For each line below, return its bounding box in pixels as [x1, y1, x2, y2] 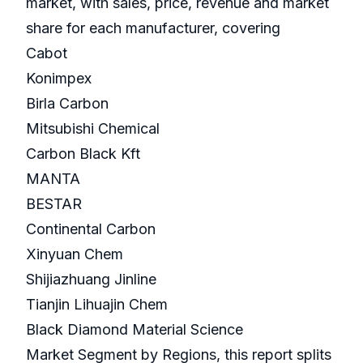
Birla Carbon [26, 95, 113, 113]
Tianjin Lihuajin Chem [26, 296, 172, 314]
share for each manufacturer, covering [26, 19, 284, 37]
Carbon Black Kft [26, 145, 144, 163]
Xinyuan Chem [26, 246, 127, 263]
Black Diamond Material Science [26, 321, 247, 339]
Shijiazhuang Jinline [26, 271, 160, 288]
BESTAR [26, 195, 86, 213]
